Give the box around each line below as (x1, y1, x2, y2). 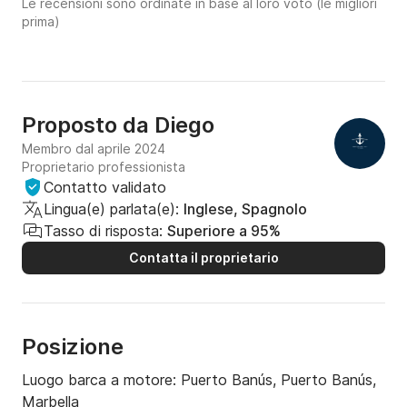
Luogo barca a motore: (22, 371, 181, 390)
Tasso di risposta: (44, 222, 163, 241)
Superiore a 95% (167, 222, 281, 241)
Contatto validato (44, 178, 166, 197)
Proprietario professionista (22, 159, 185, 175)
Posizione (22, 333, 124, 361)
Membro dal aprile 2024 (22, 141, 165, 157)
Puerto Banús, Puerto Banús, (181, 371, 376, 390)
